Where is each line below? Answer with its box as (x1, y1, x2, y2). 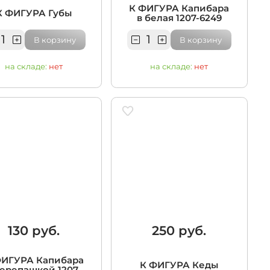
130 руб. (7, 223, 60, 239)
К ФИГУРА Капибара (129, 2, 230, 14)
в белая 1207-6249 (136, 12, 222, 24)
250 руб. (152, 223, 207, 239)
